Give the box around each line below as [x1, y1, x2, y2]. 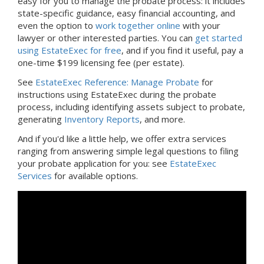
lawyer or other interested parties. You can [18, 31, 195, 44]
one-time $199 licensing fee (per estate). [18, 56, 184, 68]
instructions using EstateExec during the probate [18, 88, 216, 100]
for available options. [52, 169, 138, 181]
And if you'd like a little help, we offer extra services [18, 132, 226, 144]
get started [195, 31, 242, 44]
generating [18, 113, 64, 125]
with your [180, 19, 220, 31]
